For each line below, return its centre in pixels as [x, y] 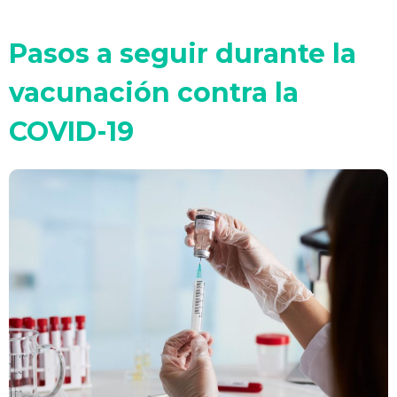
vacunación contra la [154, 93]
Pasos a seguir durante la [183, 54]
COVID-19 [71, 132]
